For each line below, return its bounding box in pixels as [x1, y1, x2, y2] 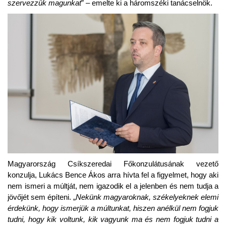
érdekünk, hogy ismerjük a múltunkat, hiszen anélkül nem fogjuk [8, 203, 218, 212]
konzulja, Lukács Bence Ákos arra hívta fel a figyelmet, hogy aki [8, 170, 218, 179]
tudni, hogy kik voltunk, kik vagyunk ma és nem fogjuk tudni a [8, 214, 218, 223]
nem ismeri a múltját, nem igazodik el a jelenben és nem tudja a [8, 181, 218, 190]
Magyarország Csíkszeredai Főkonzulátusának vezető [8, 159, 218, 168]
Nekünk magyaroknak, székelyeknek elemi [76, 192, 218, 201]
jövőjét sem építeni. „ [8, 192, 76, 201]
